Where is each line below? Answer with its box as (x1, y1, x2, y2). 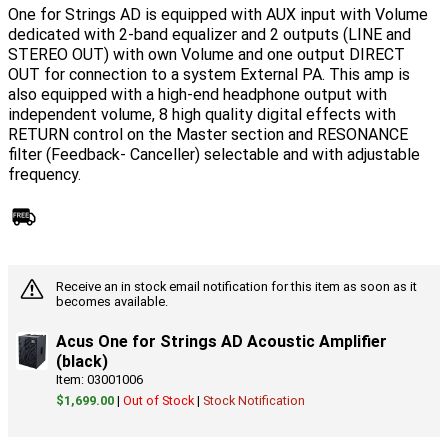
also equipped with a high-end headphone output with (8, 84, 387, 104)
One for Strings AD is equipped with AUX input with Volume (8, 4, 428, 24)
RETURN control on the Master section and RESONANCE (8, 124, 408, 144)
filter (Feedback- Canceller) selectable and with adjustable (8, 144, 420, 164)
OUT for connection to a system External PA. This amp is (8, 64, 410, 84)
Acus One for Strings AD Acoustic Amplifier (56, 331, 387, 351)
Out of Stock (123, 392, 194, 408)
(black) (56, 351, 108, 371)
